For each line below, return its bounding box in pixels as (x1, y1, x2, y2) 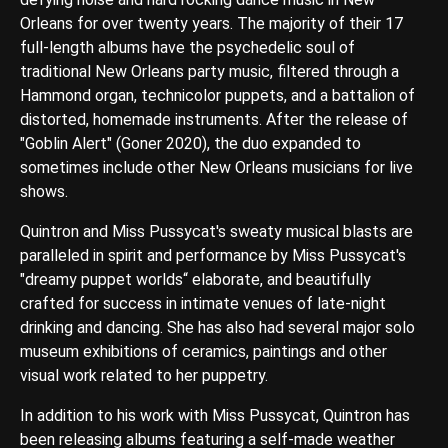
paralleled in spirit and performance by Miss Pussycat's (20, 246, 406, 266)
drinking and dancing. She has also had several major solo (20, 318, 415, 338)
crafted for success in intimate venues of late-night (20, 294, 386, 314)
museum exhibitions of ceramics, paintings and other (20, 342, 387, 362)
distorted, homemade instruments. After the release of (20, 110, 408, 130)
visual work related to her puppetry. (20, 366, 268, 386)
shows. (20, 182, 68, 202)
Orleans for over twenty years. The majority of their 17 (20, 14, 403, 34)
